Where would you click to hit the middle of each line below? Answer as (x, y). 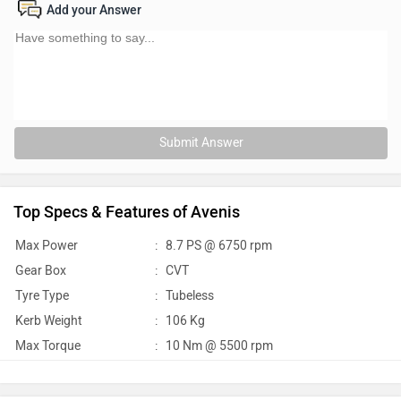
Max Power (47, 246)
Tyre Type (42, 296)
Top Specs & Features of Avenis (127, 212)
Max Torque (48, 346)
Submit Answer (201, 143)
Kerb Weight (49, 321)
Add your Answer (94, 10)
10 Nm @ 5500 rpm (218, 346)
